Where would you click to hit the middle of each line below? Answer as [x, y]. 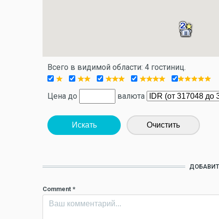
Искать [84, 125]
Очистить [163, 125]
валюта [131, 96]
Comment [57, 189]
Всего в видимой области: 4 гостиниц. [117, 67]
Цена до [63, 96]
